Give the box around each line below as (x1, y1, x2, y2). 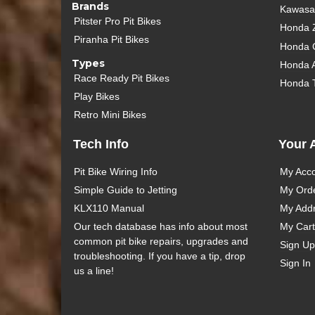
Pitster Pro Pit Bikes (74, 15, 162, 27)
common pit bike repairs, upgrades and (74, 236, 249, 247)
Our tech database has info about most (74, 221, 248, 233)
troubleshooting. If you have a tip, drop (74, 250, 246, 262)
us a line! (74, 265, 115, 277)
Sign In (279, 257, 311, 269)
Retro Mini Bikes (74, 109, 147, 121)
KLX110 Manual (74, 202, 145, 214)
